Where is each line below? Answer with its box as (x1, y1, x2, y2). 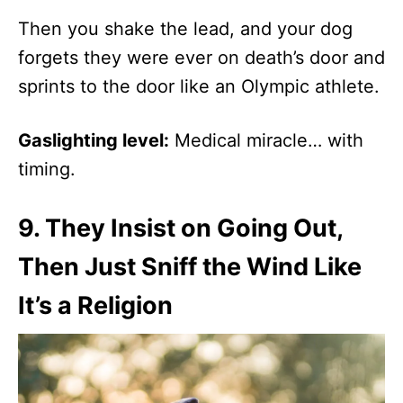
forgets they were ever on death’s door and (18, 47, 385, 69)
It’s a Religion (18, 291, 173, 321)
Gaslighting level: (18, 130, 169, 152)
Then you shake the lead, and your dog (18, 18, 353, 40)
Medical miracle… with (169, 130, 363, 152)
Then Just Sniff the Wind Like (18, 252, 362, 282)
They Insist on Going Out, (45, 213, 343, 244)
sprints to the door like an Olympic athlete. (18, 76, 380, 98)
